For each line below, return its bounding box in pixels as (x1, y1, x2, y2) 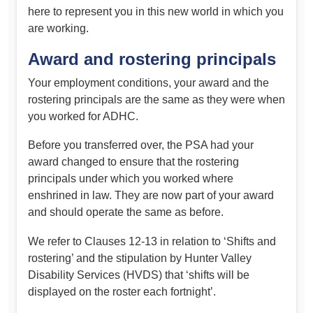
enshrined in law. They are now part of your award (28, 189, 274, 202)
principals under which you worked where (28, 173, 233, 185)
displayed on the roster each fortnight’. (28, 285, 216, 298)
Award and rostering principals (28, 49, 276, 68)
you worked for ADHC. (28, 110, 138, 122)
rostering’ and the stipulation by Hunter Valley (28, 252, 252, 264)
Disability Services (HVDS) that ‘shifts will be (28, 268, 249, 281)
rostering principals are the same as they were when (28, 93, 285, 105)
